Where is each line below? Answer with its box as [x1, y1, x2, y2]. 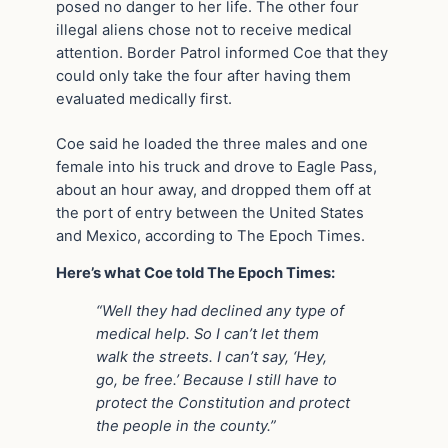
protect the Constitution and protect [96, 394, 350, 413]
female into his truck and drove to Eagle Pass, [56, 157, 377, 176]
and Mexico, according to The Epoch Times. [56, 226, 365, 245]
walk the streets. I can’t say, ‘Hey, [96, 348, 327, 367]
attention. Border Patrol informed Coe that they [56, 44, 388, 63]
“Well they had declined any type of [96, 302, 344, 321]
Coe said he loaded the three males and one [56, 134, 368, 153]
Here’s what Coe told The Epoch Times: [56, 264, 335, 283]
